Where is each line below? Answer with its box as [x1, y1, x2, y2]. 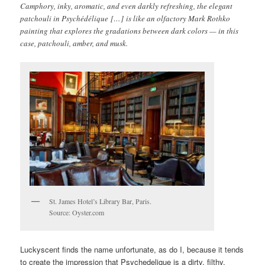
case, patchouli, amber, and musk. [20, 38, 128, 49]
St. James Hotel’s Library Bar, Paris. [49, 196, 152, 206]
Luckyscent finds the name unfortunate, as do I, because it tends [20, 244, 244, 256]
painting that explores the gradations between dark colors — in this [20, 25, 239, 37]
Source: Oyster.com [49, 207, 105, 217]
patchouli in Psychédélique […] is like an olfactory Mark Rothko [20, 13, 231, 24]
